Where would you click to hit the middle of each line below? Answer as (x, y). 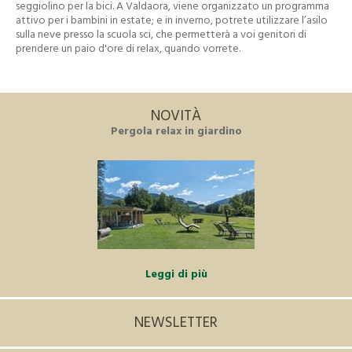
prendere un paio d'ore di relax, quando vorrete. (128, 49)
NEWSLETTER (176, 323)
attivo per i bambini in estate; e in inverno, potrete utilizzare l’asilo (172, 21)
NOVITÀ (176, 116)
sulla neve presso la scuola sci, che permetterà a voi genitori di (161, 35)
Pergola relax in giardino (176, 131)
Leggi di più (176, 274)
